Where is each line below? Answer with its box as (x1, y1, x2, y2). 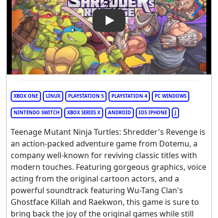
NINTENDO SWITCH (14, 109, 59, 116)
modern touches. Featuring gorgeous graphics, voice (11, 161, 206, 172)
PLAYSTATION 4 (111, 92, 147, 99)
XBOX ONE (14, 92, 38, 99)
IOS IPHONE (139, 109, 167, 116)
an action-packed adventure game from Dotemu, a (11, 138, 198, 149)
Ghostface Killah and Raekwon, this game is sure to (11, 196, 199, 207)
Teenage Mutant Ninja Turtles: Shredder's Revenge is (11, 126, 205, 137)
